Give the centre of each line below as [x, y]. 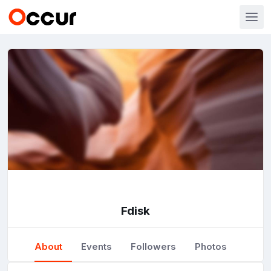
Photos [211, 247]
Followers [154, 247]
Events [97, 247]
